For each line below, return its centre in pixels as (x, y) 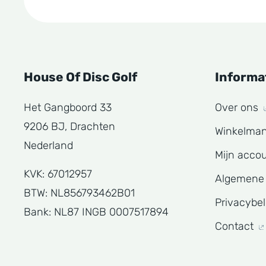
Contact (236, 226)
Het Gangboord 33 (68, 107)
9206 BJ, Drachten (69, 126)
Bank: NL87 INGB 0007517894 (96, 212)
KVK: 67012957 (58, 174)
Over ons (238, 107)
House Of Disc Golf (80, 77)
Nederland (48, 145)
